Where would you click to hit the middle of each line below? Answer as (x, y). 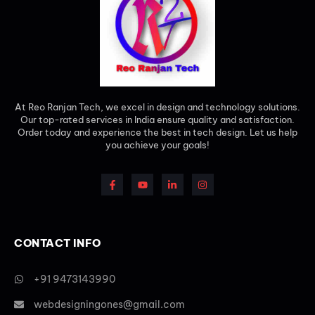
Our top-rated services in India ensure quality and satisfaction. (157, 120)
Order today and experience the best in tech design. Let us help (157, 133)
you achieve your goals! (157, 145)
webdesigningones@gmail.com (109, 305)
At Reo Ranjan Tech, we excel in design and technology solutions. (157, 107)
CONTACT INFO (58, 243)
